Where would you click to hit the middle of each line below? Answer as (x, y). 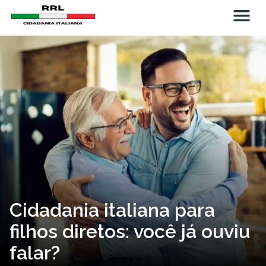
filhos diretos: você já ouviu (130, 231)
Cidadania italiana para (112, 210)
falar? (35, 253)
